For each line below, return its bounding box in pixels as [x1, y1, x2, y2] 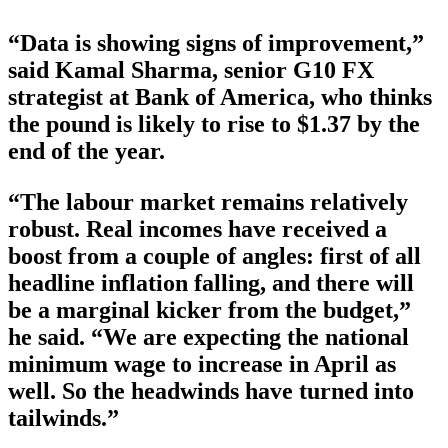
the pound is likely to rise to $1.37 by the [8, 111, 420, 138]
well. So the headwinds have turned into [8, 378, 414, 405]
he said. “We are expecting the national [8, 324, 409, 351]
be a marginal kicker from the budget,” [8, 297, 411, 324]
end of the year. [8, 138, 165, 165]
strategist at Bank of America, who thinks [8, 84, 432, 111]
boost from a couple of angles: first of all [8, 243, 421, 270]
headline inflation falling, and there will [8, 270, 414, 297]
